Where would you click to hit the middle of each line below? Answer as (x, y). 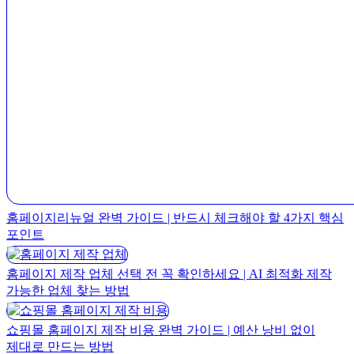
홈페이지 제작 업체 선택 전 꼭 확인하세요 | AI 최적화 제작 (169, 273)
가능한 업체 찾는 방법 (68, 290)
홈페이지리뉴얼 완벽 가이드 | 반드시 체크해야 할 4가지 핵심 (175, 217)
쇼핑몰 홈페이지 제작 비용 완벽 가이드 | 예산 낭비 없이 (161, 330)
